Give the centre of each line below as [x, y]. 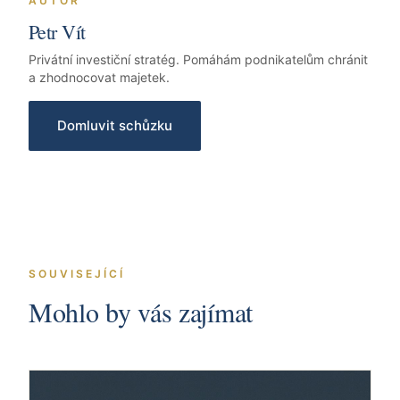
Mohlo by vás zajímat [141, 312]
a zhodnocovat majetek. [99, 78]
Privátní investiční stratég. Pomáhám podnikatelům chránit [198, 60]
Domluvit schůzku [115, 126]
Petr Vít [57, 32]
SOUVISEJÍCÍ [77, 274]
